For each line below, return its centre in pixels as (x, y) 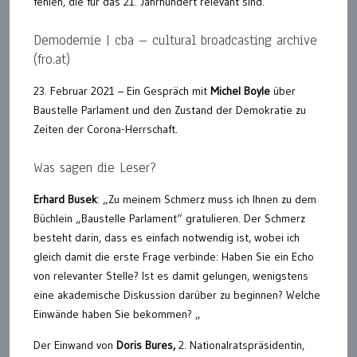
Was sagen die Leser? (95, 168)
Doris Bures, (146, 345)
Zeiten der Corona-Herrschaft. (106, 129)
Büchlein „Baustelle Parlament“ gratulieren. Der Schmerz (169, 218)
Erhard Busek (65, 199)
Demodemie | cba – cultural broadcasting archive (175, 40)
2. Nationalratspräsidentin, (240, 345)
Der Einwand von (75, 345)
